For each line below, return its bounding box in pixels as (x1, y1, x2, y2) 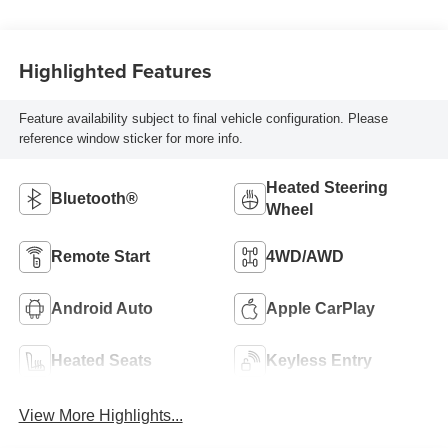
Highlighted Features (18, 55, 212, 85)
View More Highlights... (18, 407, 183, 425)
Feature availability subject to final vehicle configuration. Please (18, 111, 388, 127)
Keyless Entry (266, 352, 372, 370)
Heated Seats (50, 352, 152, 370)
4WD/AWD (266, 248, 344, 266)
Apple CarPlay (266, 300, 375, 318)
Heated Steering (266, 179, 388, 197)
